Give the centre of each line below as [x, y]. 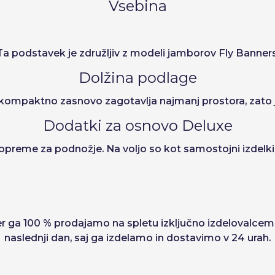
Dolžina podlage [137, 78]
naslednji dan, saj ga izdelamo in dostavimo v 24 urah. [137, 238]
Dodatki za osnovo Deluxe [137, 126]
